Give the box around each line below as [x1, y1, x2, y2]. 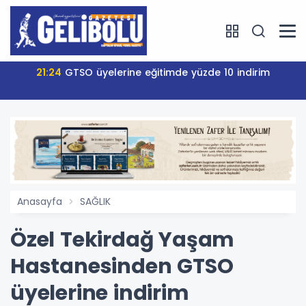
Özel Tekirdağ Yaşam [10, 225, 235, 255]
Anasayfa [17, 195, 62, 209]
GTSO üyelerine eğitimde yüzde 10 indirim [65, 66, 270, 79]
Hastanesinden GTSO [10, 252, 234, 281]
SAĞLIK [80, 195, 111, 209]
